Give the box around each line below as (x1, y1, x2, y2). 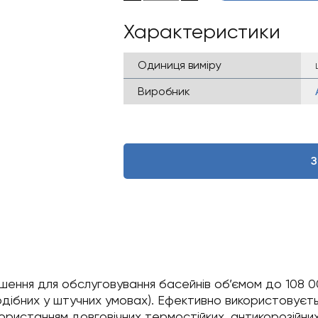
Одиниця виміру (138, 58, 221, 72)
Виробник (138, 84, 190, 98)
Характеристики (124, 20, 280, 43)
